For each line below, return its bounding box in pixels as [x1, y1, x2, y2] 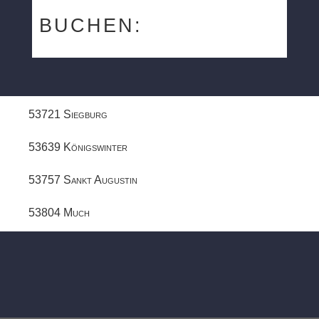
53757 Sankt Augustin [28, 174, 137, 186]
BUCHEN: [38, 15, 142, 36]
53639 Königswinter [28, 141, 127, 153]
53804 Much [28, 206, 90, 219]
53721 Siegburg [28, 108, 108, 120]
